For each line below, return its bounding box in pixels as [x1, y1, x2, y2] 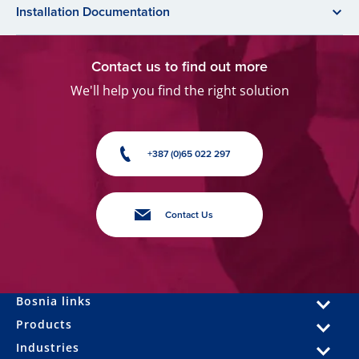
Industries [16, 340, 79, 355]
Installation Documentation [16, 2, 170, 21]
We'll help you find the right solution [70, 82, 289, 99]
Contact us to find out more [91, 56, 268, 77]
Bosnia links [16, 293, 91, 309]
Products [16, 317, 72, 332]
